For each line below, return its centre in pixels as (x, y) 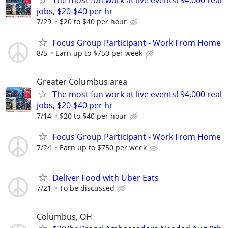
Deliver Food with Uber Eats (106, 177)
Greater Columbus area (82, 82)
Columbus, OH (64, 217)
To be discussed (87, 188)
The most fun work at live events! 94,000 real (137, 94)
